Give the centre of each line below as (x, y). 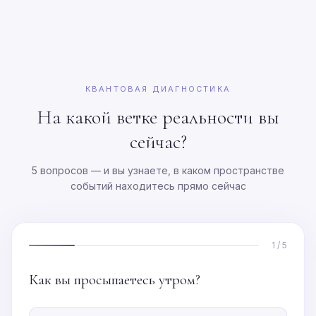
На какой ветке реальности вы (158, 117)
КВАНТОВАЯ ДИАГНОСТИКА (158, 89)
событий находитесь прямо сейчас (158, 186)
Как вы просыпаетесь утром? (115, 280)
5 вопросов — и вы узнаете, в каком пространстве (158, 170)
